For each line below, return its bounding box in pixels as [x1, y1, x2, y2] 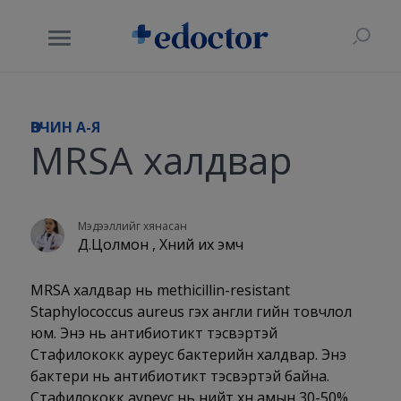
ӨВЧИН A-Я [30, 117, 100, 137]
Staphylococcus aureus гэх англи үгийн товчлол [30, 302, 352, 321]
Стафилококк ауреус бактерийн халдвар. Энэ [30, 345, 346, 364]
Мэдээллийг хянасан [78, 218, 188, 234]
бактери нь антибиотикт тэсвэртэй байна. [30, 366, 329, 386]
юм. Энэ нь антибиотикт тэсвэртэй [30, 323, 277, 343]
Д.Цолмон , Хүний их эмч [78, 235, 244, 254]
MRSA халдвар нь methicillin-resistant [30, 280, 290, 300]
